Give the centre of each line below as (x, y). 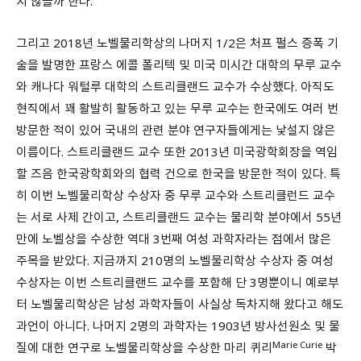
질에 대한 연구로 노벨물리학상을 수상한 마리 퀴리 (144, 348)
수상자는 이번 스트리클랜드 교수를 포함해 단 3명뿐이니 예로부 (178, 282)
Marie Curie (297, 344)
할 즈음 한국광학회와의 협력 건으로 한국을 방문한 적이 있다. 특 (178, 174)
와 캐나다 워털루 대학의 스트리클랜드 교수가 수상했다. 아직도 (175, 87)
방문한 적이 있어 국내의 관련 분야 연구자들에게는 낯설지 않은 (176, 130)
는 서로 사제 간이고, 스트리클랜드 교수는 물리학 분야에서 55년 (179, 217)
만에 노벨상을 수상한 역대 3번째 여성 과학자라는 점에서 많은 (174, 239)
